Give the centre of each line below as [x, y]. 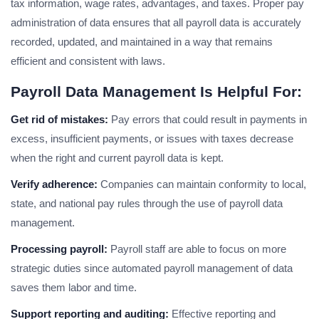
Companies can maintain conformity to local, [202, 184]
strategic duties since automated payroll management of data [152, 268]
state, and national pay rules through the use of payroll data [147, 204]
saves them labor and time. [74, 288]
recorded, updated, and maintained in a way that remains [142, 42]
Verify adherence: [54, 184]
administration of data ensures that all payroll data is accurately [156, 23]
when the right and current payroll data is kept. [117, 158]
